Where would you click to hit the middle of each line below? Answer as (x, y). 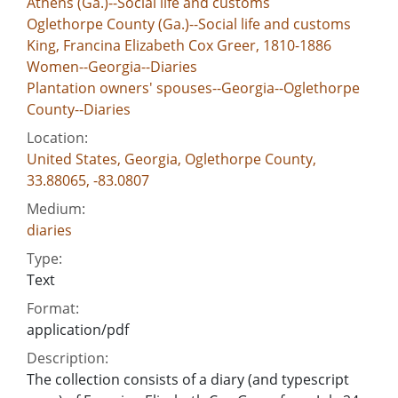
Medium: (56, 208)
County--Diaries (79, 109)
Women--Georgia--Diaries (112, 66)
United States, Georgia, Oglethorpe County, (171, 159)
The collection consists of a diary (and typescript (188, 379)
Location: (57, 137)
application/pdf (78, 329)
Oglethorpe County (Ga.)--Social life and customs (189, 24)
